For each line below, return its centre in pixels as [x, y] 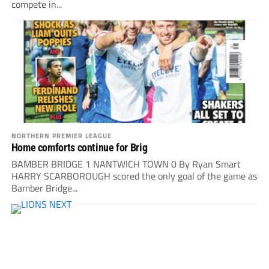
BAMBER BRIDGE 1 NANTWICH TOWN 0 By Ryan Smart [126, 164]
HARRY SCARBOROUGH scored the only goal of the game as [134, 176]
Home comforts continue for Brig [79, 148]
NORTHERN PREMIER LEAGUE [62, 136]
